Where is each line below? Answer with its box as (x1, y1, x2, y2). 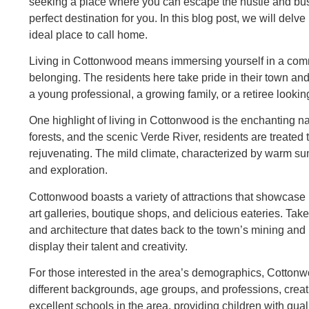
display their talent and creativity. (29, 240, 188, 252)
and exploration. (29, 164, 108, 177)
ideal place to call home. (29, 28, 148, 41)
